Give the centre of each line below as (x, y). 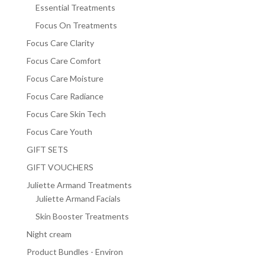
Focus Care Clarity (60, 43)
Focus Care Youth (59, 132)
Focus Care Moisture (65, 79)
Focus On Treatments (76, 25)
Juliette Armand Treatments (79, 185)
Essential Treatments (75, 8)
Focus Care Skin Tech (66, 114)
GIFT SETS (47, 150)
